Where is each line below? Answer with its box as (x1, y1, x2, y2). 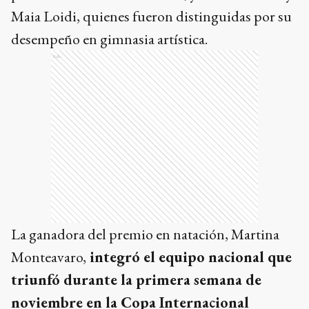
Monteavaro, (11, 246, 86, 267)
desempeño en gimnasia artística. (11, 28, 208, 49)
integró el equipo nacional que (86, 246, 292, 267)
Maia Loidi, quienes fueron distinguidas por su (11, 6, 292, 26)
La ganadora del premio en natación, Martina (11, 223, 279, 244)
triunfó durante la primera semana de (11, 269, 261, 290)
